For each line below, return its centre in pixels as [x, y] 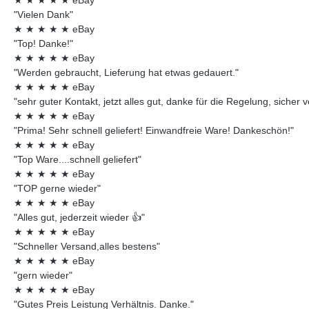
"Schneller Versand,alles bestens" [87, 246]
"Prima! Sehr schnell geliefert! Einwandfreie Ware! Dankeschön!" [154, 130]
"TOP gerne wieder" [57, 188]
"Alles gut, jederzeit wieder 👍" [79, 217]
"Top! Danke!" [43, 43]
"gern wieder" [43, 275]
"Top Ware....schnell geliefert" [78, 159]
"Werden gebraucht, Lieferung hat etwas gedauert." [126, 72]
